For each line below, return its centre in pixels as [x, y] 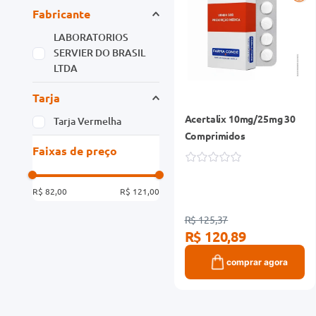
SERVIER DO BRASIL [100, 52]
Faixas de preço [75, 150]
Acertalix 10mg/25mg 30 [240, 118]
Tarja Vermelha [88, 121]
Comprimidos [215, 135]
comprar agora [257, 262]
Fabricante [61, 13]
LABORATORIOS [91, 37]
